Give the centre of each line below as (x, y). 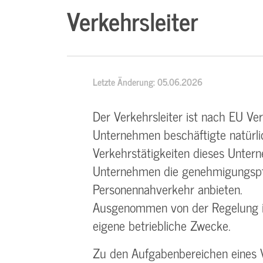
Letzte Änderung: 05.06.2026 (148, 82)
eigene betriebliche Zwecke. (162, 225)
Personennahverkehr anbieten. (169, 189)
